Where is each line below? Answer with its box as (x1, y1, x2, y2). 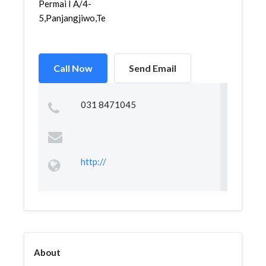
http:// (80, 156, 106, 167)
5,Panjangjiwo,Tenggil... (39, 12, 131, 23)
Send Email (129, 62, 176, 74)
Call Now (53, 62, 93, 74)
